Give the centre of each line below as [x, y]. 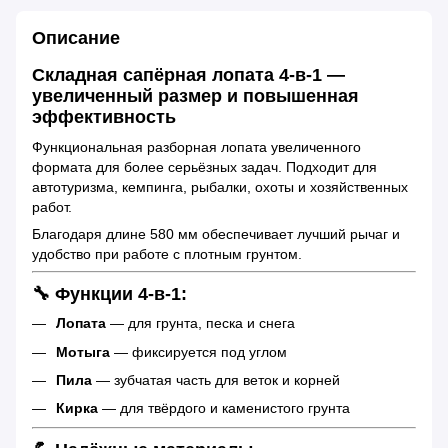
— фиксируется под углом [198, 351]
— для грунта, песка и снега [200, 323]
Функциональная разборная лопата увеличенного [196, 146]
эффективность [104, 117]
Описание [76, 38]
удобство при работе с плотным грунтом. [167, 253]
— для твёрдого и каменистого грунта [224, 408]
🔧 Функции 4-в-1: [109, 293]
